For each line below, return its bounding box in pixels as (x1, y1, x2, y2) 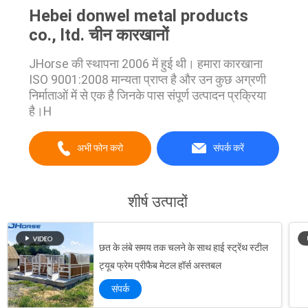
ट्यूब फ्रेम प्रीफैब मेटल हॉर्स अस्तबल (99, 260, 221, 272)
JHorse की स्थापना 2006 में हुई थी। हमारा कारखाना (28, 56, 263, 71)
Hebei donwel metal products (28, 6, 248, 26)
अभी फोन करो (76, 142, 123, 154)
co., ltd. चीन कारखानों (28, 25, 168, 45)
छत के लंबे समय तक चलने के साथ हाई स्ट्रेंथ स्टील (99, 242, 268, 254)
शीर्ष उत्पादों (127, 192, 188, 210)
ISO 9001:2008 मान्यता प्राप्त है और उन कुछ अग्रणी (28, 72, 266, 87)
